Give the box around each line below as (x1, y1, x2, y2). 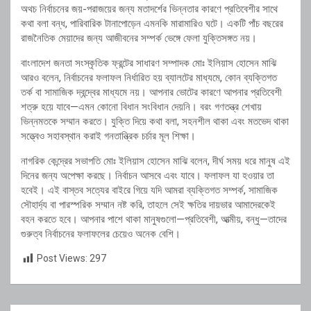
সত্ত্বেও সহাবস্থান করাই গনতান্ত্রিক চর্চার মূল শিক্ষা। (21, 130, 196, 143)
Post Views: (37, 253, 87, 264)
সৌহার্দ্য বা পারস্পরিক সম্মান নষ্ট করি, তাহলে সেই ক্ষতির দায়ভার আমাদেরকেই (21, 199, 276, 212)
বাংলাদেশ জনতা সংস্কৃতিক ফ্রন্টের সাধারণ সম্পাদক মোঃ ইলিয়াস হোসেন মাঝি (21, 57, 276, 70)
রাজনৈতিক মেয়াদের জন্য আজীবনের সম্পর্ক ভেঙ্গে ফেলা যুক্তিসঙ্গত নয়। (21, 32, 257, 45)
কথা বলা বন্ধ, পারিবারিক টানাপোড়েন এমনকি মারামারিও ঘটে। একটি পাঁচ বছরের (21, 17, 283, 31)
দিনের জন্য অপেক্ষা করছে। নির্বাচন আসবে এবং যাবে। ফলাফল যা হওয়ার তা (21, 169, 274, 183)
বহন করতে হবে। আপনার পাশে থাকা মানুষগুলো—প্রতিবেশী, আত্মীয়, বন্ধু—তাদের (21, 213, 287, 226)
